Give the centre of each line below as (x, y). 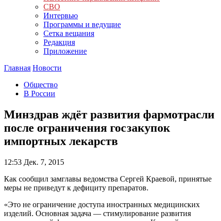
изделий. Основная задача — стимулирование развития (97, 213)
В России (39, 93)
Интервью (61, 16)
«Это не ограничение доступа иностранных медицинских (102, 204)
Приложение (65, 51)
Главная (17, 68)
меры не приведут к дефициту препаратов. (76, 187)
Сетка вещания (69, 33)
